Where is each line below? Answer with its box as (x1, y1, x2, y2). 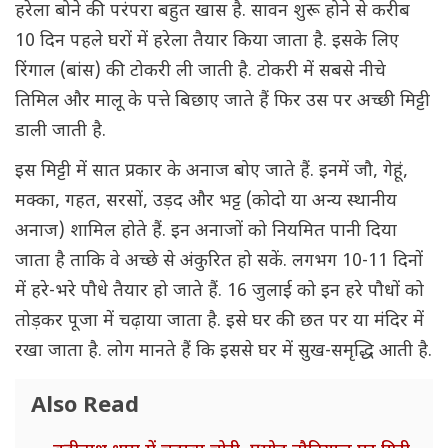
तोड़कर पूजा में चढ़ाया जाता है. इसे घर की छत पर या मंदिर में (15, 310, 424, 334)
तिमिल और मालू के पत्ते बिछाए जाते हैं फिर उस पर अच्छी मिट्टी (15, 90, 430, 114)
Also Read (31, 392, 139, 422)
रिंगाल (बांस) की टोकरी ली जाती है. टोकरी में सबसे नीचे (15, 60, 386, 84)
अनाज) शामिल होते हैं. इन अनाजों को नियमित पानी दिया (15, 220, 397, 244)
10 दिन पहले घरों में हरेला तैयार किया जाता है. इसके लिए (15, 30, 399, 54)
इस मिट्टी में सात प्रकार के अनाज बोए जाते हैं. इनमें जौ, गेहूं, (15, 160, 408, 184)
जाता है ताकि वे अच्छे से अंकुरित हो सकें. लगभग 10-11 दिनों (15, 250, 423, 274)
